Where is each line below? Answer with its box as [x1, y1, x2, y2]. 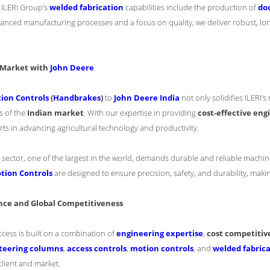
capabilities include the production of [124, 2, 258, 13]
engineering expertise [116, 228, 203, 239]
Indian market [27, 107, 84, 118]
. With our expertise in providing [84, 107, 198, 118]
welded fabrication [49, 2, 124, 13]
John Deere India [114, 92, 180, 103]
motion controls [130, 243, 193, 254]
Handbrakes [53, 92, 101, 103]
